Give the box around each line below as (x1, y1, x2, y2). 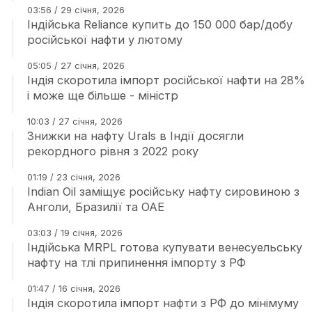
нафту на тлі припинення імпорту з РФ (26, 256, 246, 270)
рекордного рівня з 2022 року (26, 144, 198, 158)
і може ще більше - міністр (26, 88, 178, 102)
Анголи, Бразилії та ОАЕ (26, 200, 164, 214)
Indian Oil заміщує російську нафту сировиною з (26, 185, 299, 198)
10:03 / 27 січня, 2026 (26, 116, 123, 127)
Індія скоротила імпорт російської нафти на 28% (26, 73, 305, 87)
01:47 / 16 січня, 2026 (26, 283, 120, 294)
